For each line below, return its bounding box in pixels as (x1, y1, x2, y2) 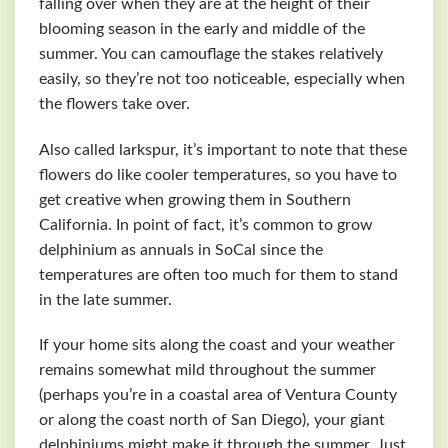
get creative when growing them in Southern (39, 191, 351, 208)
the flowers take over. (39, 95, 194, 112)
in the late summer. (39, 291, 172, 308)
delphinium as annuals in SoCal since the (39, 241, 323, 258)
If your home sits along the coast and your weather (39, 337, 395, 354)
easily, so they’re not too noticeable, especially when (39, 70, 405, 87)
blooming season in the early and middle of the (39, 20, 365, 37)
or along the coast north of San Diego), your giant (39, 412, 385, 429)
